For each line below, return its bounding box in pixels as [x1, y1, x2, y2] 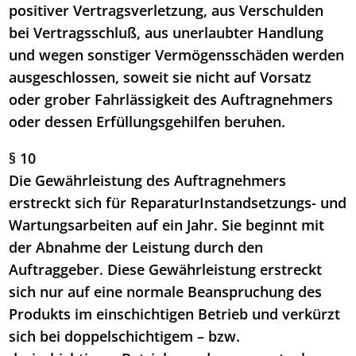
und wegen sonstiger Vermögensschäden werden [9, 45, 345, 65]
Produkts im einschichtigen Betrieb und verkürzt [9, 304, 341, 324]
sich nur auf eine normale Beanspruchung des [9, 282, 323, 302]
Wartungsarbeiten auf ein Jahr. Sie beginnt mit [9, 215, 325, 235]
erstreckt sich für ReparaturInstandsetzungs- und [9, 193, 347, 213]
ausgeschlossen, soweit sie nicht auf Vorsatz [9, 68, 312, 87]
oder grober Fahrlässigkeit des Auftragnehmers [9, 90, 334, 110]
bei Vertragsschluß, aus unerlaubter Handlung [9, 23, 324, 43]
